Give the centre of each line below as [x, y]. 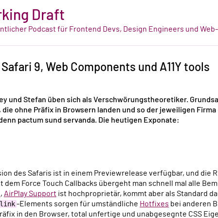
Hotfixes [154, 204]
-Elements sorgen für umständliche [78, 204]
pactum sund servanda [56, 120]
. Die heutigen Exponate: [137, 120]
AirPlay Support [30, 193]
